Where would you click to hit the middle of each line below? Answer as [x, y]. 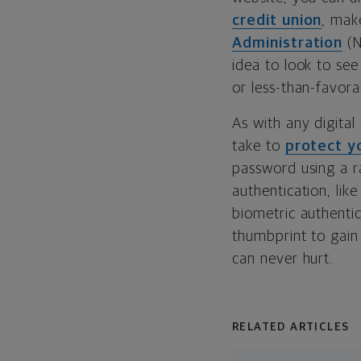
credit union [277, 21]
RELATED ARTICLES [291, 327]
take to [259, 146]
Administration [288, 43]
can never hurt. [283, 259]
